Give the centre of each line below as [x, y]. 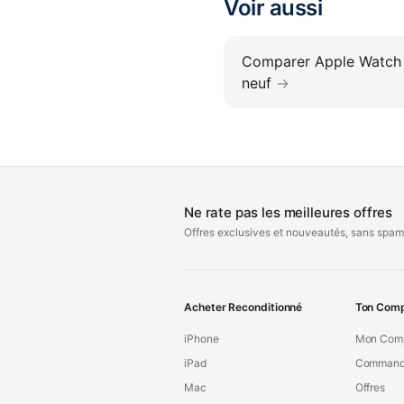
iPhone [202, 339]
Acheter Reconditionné [243, 308]
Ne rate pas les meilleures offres [289, 213]
